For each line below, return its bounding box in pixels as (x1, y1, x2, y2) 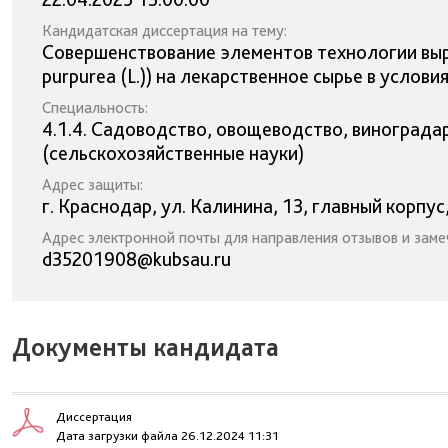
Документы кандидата (12, 331, 279, 362)
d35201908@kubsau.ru (42, 247, 231, 271)
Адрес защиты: (42, 175, 143, 194)
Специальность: (42, 98, 148, 117)
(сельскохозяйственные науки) (42, 141, 304, 165)
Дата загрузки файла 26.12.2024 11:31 (56, 428, 279, 443)
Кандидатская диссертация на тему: (42, 21, 287, 40)
